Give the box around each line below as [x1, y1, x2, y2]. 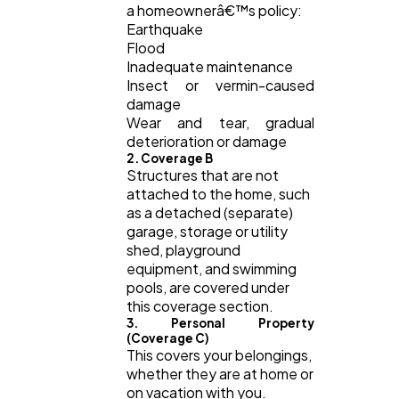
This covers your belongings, [126, 345, 312, 364]
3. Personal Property [126, 314, 314, 330]
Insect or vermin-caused [126, 75, 314, 94]
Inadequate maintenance [126, 56, 293, 76]
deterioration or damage [126, 131, 287, 151]
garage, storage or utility [126, 221, 288, 240]
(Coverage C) [126, 330, 209, 346]
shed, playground [126, 240, 240, 259]
